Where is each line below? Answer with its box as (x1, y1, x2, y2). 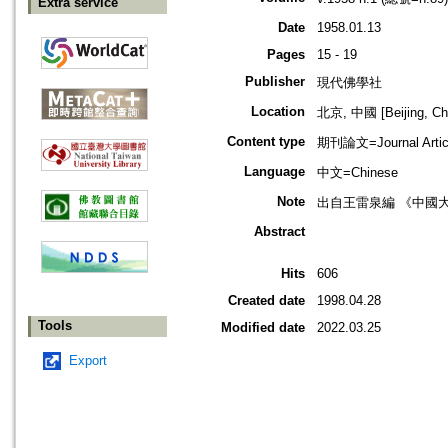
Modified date (221, 320, 305, 336)
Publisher (245, 74, 305, 90)
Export (69, 353, 107, 369)
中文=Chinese (317, 165, 398, 181)
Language (244, 164, 305, 180)
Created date (228, 293, 305, 309)
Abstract (254, 224, 305, 240)
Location (251, 104, 305, 120)
